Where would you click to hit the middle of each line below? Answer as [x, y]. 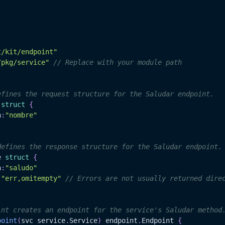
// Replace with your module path [118, 63]
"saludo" [21, 168]
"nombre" [21, 115]
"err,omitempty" [31, 179]
